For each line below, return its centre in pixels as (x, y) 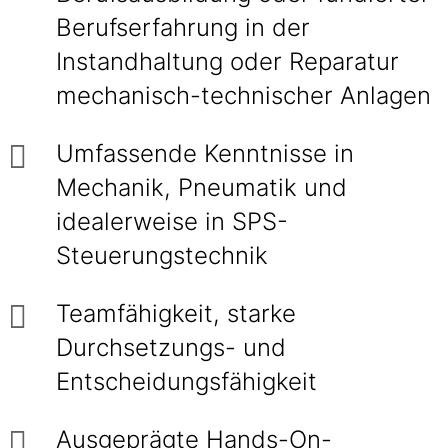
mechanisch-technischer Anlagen (243, 95)
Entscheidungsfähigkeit (186, 381)
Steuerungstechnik (162, 255)
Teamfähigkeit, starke (176, 313)
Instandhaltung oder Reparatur (227, 61)
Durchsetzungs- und (171, 347)
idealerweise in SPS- (172, 221)
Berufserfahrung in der (183, 27)
